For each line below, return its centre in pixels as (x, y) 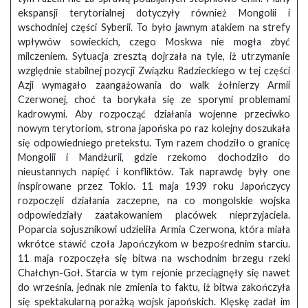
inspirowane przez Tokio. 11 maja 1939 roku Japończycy (154, 186)
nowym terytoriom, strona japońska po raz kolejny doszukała (154, 129)
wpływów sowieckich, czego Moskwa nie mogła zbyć (154, 42)
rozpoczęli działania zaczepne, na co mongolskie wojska (154, 201)
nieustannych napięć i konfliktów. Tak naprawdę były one (154, 172)
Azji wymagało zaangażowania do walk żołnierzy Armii (154, 85)
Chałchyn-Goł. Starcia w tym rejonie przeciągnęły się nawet (154, 273)
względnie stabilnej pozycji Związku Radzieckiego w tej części (154, 71)
